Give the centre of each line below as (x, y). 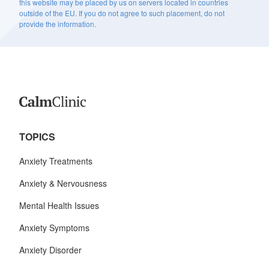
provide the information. (58, 23)
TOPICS (37, 136)
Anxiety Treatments (56, 161)
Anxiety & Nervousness (63, 183)
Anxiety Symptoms (54, 227)
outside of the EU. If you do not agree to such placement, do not (122, 13)
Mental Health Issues (59, 205)
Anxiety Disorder (50, 249)
